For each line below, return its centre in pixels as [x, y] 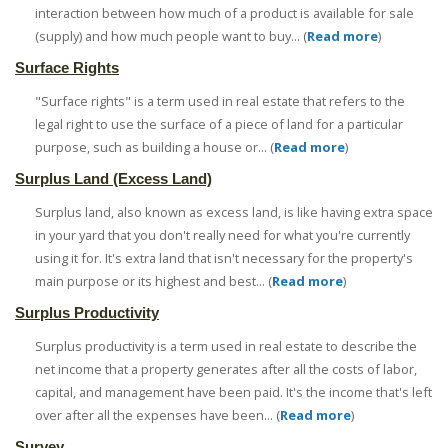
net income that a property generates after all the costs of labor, [226, 368]
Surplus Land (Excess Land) [113, 178]
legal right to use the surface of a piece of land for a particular [219, 123]
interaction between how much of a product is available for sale [224, 12]
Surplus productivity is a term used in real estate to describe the [226, 345]
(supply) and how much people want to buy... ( [171, 35]
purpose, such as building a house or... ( [154, 146]
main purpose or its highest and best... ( [153, 280]
